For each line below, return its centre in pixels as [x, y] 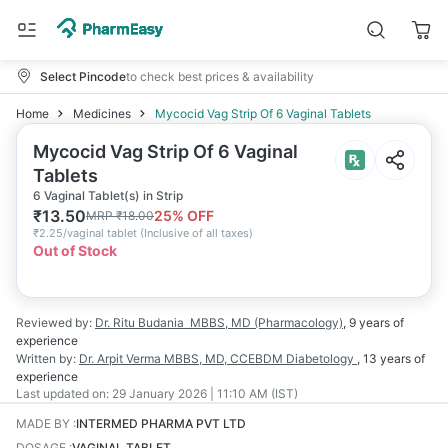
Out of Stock [75, 250]
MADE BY [43, 423]
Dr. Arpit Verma [120, 358]
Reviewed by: [54, 322]
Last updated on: [62, 393]
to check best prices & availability [220, 76]
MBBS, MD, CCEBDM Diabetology [260, 358]
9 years [369, 322]
